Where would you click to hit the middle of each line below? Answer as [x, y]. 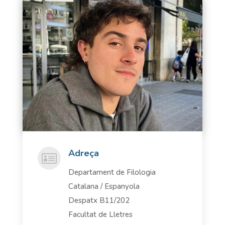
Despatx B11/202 [99, 200]
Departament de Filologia [112, 172]
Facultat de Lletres [100, 214]
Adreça [83, 153]
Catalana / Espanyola [104, 186]
